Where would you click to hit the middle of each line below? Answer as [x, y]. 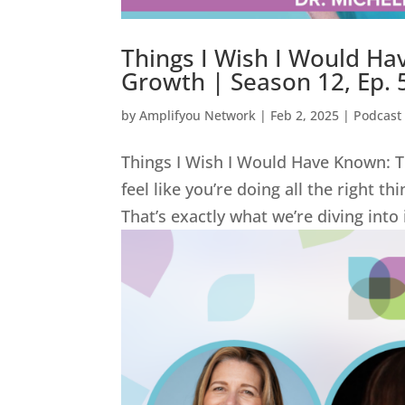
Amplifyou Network [198, 116]
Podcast [378, 116]
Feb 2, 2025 [305, 116]
